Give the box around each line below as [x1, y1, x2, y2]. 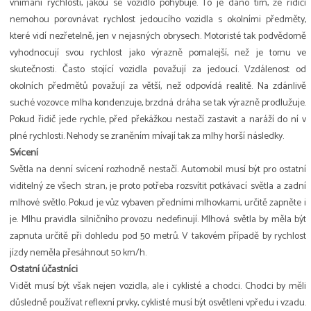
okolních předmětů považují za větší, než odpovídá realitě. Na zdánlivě [10, 78, 306, 95]
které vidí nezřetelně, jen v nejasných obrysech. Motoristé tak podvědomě [10, 28, 306, 45]
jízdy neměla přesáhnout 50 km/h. [10, 245, 146, 262]
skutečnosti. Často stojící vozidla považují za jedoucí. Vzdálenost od [10, 62, 306, 78]
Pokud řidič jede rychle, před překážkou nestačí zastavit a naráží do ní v [10, 112, 306, 128]
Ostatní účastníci [10, 262, 78, 278]
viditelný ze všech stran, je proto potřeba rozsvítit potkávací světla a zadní [10, 178, 306, 195]
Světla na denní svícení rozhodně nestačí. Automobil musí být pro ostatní [10, 162, 306, 178]
